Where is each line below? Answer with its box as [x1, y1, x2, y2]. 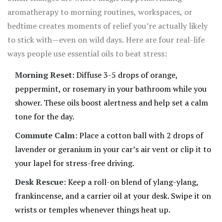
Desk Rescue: [15, 176, 66, 188]
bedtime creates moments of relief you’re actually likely [7, 20, 208, 32]
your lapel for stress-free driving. [15, 158, 134, 169]
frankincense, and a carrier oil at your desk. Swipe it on [15, 190, 211, 202]
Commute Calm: [15, 130, 77, 141]
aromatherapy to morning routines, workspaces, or [7, 6, 192, 18]
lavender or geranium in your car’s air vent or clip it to [15, 144, 211, 155]
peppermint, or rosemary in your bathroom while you [15, 83, 207, 95]
